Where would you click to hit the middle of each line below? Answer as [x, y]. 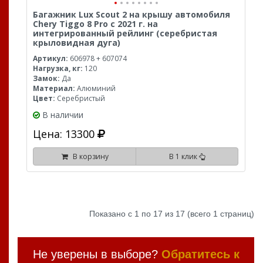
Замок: [46, 78]
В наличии [63, 114]
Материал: [54, 88]
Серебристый [80, 98]
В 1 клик [184, 156]
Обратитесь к [200, 254]
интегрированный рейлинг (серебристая [125, 33]
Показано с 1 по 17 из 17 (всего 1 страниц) [172, 213]
